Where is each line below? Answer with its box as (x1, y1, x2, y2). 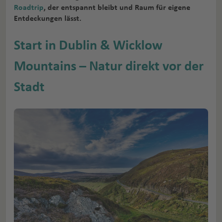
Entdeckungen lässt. (14, 14, 81, 22)
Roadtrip (14, 3, 44, 11)
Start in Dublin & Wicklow (14, 39, 163, 53)
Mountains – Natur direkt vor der (14, 59, 204, 74)
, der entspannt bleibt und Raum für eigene (44, 3, 190, 11)
